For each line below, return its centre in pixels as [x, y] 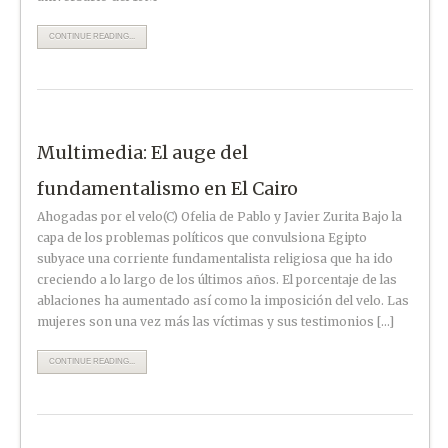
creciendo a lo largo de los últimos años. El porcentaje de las [217, 279]
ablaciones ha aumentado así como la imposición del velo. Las [223, 300]
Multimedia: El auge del [143, 152]
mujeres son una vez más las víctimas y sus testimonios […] [216, 321]
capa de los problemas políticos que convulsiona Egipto [202, 237]
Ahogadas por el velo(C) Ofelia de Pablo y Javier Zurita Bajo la [220, 216]
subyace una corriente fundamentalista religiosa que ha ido [215, 258]
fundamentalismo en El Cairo [168, 188]
